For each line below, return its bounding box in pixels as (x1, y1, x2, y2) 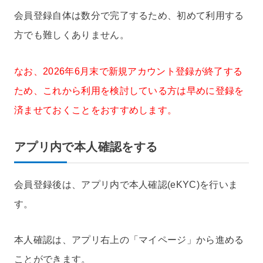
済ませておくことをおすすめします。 (14, 104, 177, 115)
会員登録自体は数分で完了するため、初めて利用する (14, 10, 244, 21)
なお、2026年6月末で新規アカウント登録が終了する (14, 66, 243, 76)
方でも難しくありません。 (14, 29, 129, 40)
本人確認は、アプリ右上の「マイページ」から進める (14, 235, 244, 245)
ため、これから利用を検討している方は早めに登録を (14, 85, 244, 96)
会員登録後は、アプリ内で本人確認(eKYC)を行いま (14, 179, 238, 190)
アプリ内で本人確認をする (14, 140, 158, 153)
